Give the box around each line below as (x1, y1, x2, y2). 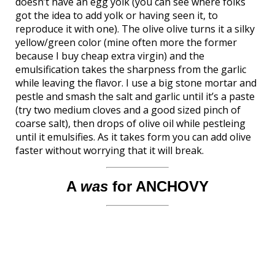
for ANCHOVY (108, 178, 209, 195)
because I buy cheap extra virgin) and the (15, 49, 204, 63)
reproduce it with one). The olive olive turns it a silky (15, 22, 255, 36)
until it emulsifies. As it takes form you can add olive (15, 130, 251, 144)
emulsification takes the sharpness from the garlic (15, 63, 246, 76)
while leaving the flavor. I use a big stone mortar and (15, 76, 257, 90)
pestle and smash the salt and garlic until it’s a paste (15, 90, 255, 103)
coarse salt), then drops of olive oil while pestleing (15, 117, 246, 130)
